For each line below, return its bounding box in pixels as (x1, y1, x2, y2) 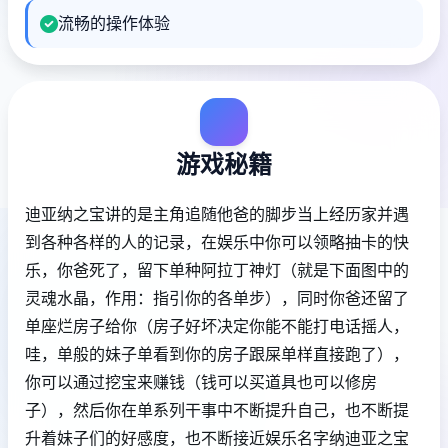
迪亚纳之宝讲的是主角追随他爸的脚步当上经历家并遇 (25, 204, 409, 225)
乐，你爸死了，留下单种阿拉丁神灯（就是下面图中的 (25, 260, 409, 281)
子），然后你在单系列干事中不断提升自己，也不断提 (25, 400, 409, 421)
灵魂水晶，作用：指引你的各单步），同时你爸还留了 (25, 288, 409, 309)
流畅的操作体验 (58, 13, 170, 34)
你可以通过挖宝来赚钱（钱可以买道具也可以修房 (25, 372, 377, 393)
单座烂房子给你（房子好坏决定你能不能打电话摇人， (25, 316, 409, 337)
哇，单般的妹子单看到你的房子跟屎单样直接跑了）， (25, 344, 409, 365)
